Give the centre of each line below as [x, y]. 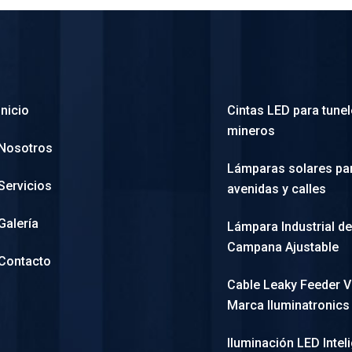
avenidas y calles [277, 189]
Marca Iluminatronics [288, 306]
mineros [251, 131]
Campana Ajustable [283, 247]
